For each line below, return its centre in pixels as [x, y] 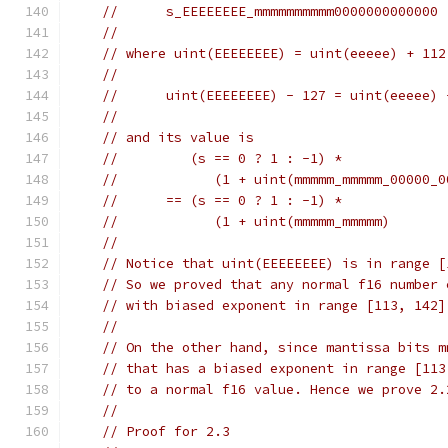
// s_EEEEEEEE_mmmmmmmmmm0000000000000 [270, 11]
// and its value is [178, 137]
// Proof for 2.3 [166, 431]
